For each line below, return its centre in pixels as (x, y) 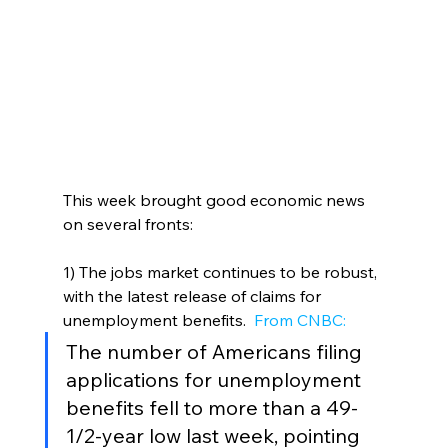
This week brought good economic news (215, 200)
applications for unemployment (215, 380)
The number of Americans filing (216, 352)
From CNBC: (297, 320)
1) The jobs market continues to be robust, (221, 272)
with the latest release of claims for (193, 296)
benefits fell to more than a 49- (211, 408)
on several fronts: (127, 224)
